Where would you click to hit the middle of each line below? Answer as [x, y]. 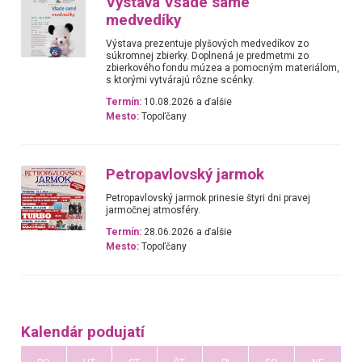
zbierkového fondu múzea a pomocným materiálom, [223, 67]
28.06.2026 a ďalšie [187, 232]
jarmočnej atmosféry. [154, 210]
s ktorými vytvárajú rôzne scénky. [181, 80]
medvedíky [144, 20]
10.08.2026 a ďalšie [187, 101]
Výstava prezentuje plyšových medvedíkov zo [208, 43]
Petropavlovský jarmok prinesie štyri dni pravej [208, 198]
